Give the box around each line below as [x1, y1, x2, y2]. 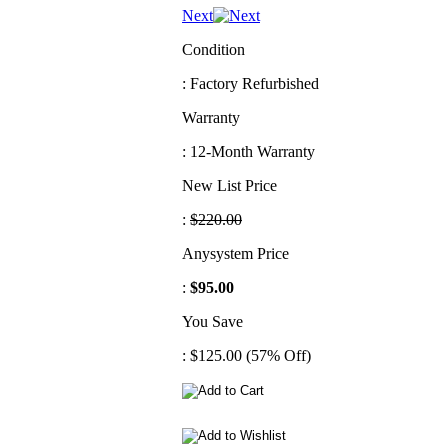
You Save [182, 312, 243, 330]
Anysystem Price [182, 244, 289, 262]
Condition [182, 40, 245, 58]
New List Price [182, 176, 277, 194]
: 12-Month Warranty [182, 142, 315, 160]
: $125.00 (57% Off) [182, 346, 311, 364]
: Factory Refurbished [182, 74, 319, 92]
